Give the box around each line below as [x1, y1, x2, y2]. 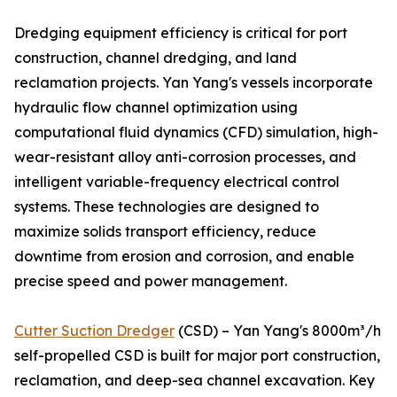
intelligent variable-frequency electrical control [14, 173, 339, 191]
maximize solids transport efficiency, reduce [14, 222, 316, 241]
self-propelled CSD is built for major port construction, [14, 346, 380, 365]
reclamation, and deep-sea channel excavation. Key [14, 371, 375, 390]
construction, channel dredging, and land [14, 49, 297, 67]
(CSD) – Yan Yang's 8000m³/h [175, 322, 381, 340]
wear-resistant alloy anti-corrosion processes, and [14, 148, 356, 167]
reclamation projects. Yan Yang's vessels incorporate [14, 74, 373, 92]
